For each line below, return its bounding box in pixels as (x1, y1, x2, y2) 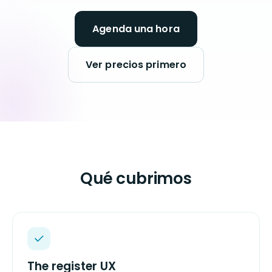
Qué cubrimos (80, 168, 192, 189)
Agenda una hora (92, 22, 180, 36)
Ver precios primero (86, 58, 186, 72)
